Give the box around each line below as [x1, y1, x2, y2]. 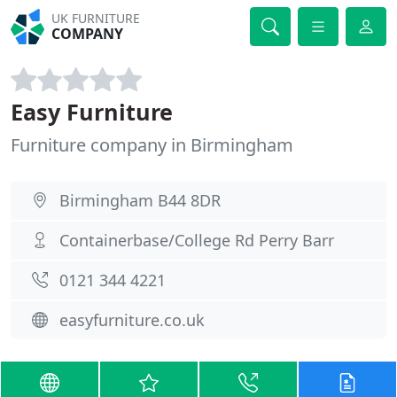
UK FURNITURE [51, 10, 141, 27]
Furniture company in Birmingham [11, 133, 293, 157]
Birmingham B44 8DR [59, 190, 221, 211]
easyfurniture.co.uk [59, 309, 205, 331]
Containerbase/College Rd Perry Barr [59, 230, 334, 251]
